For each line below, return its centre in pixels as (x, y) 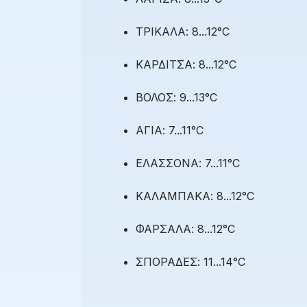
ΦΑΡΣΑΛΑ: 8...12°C (185, 229)
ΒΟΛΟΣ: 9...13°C (176, 98)
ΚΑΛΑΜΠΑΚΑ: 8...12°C (195, 196)
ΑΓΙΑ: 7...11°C (170, 131)
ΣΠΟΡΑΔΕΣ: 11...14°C (191, 262)
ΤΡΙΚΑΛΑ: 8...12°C (183, 32)
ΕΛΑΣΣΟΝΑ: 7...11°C (188, 163)
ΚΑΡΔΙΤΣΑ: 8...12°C (186, 65)
